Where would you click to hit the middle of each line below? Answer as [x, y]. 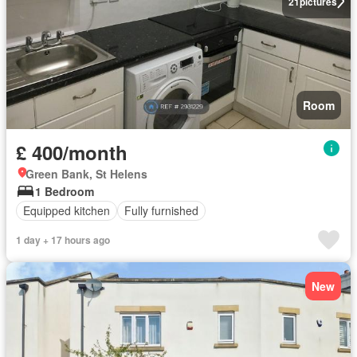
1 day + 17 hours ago [63, 239]
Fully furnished [161, 211]
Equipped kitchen [67, 211]
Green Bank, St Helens [86, 173]
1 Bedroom [65, 191]
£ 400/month [72, 152]
